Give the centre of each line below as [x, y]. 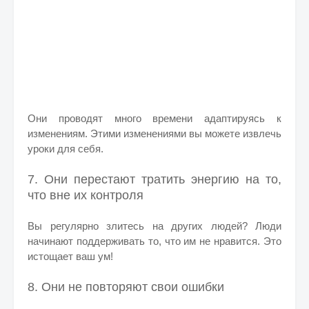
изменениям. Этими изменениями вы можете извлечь [154, 133]
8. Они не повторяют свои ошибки [126, 287]
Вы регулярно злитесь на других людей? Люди [154, 226]
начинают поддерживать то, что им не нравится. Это [154, 241]
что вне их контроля [86, 195]
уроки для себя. [66, 149]
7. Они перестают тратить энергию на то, [154, 179]
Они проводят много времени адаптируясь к [154, 118]
